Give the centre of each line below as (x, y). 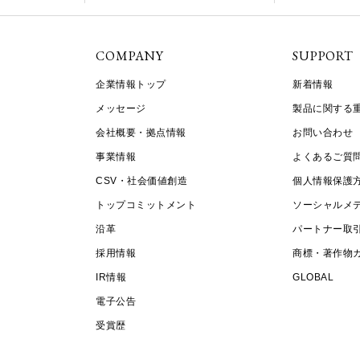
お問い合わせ (323, 133)
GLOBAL (313, 278)
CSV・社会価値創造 (142, 181)
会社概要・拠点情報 (141, 133)
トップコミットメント (146, 205)
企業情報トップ (131, 85)
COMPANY (130, 56)
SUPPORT (323, 56)
